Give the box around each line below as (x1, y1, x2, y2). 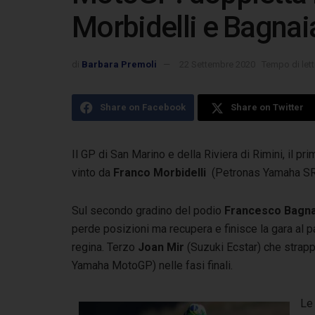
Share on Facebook (100, 101, 186, 112)
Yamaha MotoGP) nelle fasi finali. (72, 258, 236, 272)
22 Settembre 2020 (179, 58, 255, 70)
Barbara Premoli (82, 58, 157, 70)
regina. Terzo (72, 240, 138, 254)
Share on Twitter (230, 101, 304, 112)
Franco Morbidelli (113, 165, 206, 179)
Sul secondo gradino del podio (72, 203, 224, 217)
